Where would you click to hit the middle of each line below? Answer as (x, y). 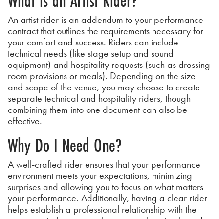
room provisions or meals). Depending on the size (102, 76)
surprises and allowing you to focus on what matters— (109, 186)
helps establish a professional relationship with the (102, 209)
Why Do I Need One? (65, 145)
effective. (25, 120)
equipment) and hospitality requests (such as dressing (109, 64)
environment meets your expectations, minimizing (100, 175)
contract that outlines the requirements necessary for (106, 31)
